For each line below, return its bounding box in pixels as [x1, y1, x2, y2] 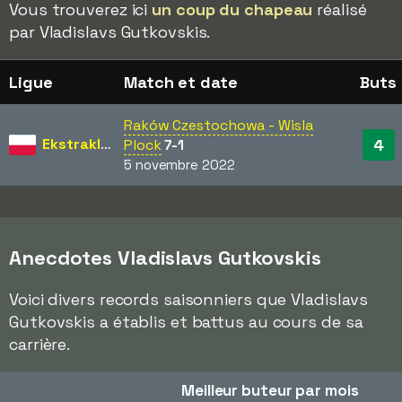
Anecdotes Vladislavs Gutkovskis [9, 245, 321, 270]
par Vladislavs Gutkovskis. [9, 22, 211, 42]
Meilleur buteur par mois [181, 380, 359, 400]
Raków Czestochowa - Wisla [124, 116, 313, 135]
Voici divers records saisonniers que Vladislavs [9, 289, 369, 310]
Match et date [124, 72, 238, 92]
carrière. [9, 334, 71, 354]
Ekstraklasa [42, 135, 100, 153]
